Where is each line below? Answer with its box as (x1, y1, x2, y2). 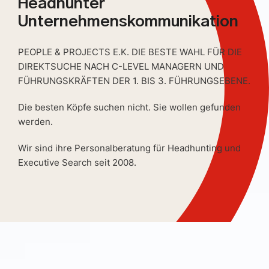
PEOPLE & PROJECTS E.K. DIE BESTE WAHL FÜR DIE (18, 46, 242, 58)
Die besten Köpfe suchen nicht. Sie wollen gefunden (18, 101, 241, 113)
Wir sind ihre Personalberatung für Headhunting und (18, 142, 241, 154)
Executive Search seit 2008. (18, 156, 136, 168)
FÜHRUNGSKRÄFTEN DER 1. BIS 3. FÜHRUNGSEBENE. (18, 74, 250, 86)
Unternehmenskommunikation (18, 13, 238, 29)
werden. (18, 115, 53, 127)
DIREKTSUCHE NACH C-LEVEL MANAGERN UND (18, 60, 224, 72)
